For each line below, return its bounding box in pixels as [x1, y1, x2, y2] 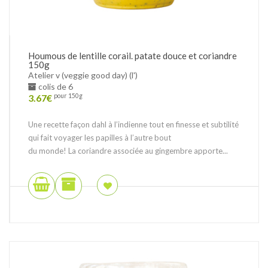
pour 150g [54, 92, 83, 100]
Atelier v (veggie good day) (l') [28, 69, 138, 80]
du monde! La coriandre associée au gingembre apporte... [28, 145, 228, 156]
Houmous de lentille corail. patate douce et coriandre [28, 50, 237, 61]
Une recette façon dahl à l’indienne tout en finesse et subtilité [28, 119, 239, 129]
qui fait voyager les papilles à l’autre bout [28, 132, 171, 142]
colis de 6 [36, 81, 73, 92]
